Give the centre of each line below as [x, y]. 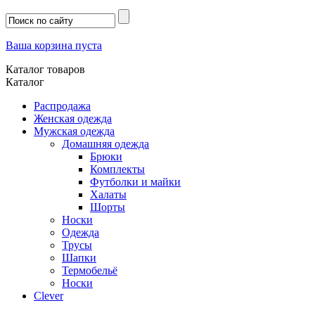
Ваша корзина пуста [54, 45]
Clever [49, 296]
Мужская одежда [74, 131]
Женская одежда [73, 118]
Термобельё [90, 270]
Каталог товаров [45, 69]
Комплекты [117, 169]
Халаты [108, 194]
